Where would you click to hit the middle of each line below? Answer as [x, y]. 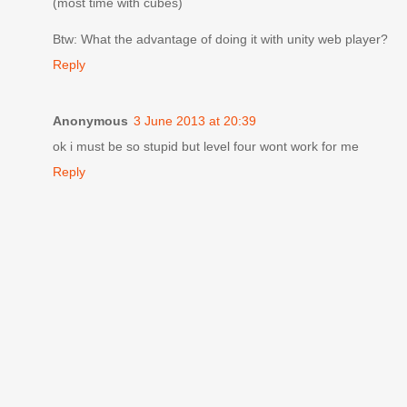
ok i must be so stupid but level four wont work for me [206, 146]
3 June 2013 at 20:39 [195, 120]
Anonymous [90, 120]
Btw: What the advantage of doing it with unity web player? [220, 39]
